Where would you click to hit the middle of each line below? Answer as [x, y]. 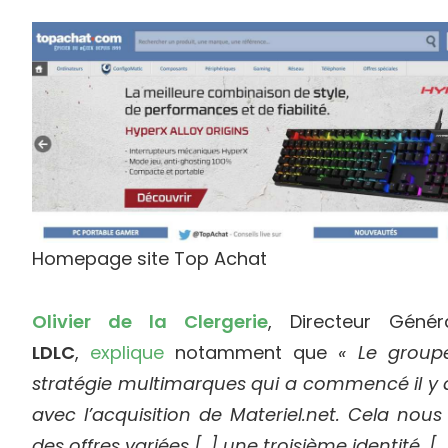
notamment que [251, 352]
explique [127, 352]
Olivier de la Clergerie [150, 321]
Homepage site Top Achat [149, 258]
